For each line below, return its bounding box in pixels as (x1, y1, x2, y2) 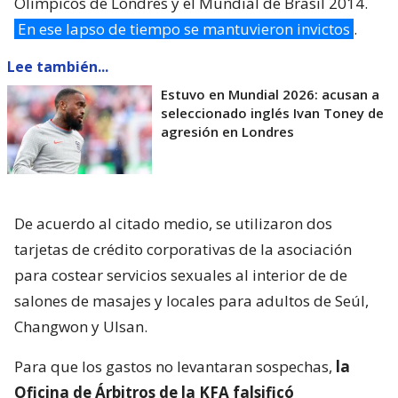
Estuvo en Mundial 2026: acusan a (161, 85, 379, 104)
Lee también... (7, 57, 108, 77)
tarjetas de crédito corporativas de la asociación (14, 239, 352, 260)
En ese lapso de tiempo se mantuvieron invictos (18, 19, 350, 40)
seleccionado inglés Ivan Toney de (161, 104, 384, 123)
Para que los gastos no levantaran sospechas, (14, 356, 336, 378)
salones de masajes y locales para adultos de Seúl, (14, 291, 369, 312)
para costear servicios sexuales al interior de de (14, 265, 347, 286)
